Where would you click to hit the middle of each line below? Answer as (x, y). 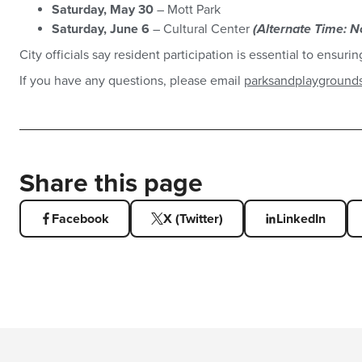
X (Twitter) (193, 219)
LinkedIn (301, 219)
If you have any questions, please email (132, 81)
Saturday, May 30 (103, 10)
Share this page (111, 184)
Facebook (81, 219)
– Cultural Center (201, 29)
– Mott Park (187, 10)
